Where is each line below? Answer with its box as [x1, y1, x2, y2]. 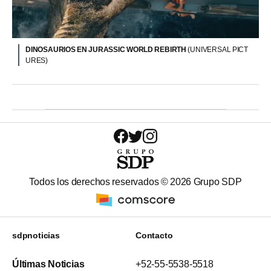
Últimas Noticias [12, 259, 85, 270]
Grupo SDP [191, 177, 242, 188]
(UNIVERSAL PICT [188, 45, 249, 54]
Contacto [135, 230, 173, 241]
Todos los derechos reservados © [29, 177, 171, 188]
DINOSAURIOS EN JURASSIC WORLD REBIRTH [25, 45, 188, 54]
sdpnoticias [12, 230, 60, 241]
